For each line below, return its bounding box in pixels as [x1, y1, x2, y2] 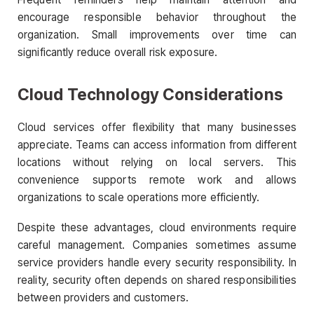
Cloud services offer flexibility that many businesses [18, 120, 296, 134]
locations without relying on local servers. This [18, 155, 296, 169]
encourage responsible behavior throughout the [18, 10, 296, 24]
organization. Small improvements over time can [18, 27, 296, 41]
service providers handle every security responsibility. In [18, 255, 296, 269]
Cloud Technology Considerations [18, 84, 283, 104]
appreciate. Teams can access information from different [18, 137, 296, 151]
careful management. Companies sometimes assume [18, 238, 296, 252]
